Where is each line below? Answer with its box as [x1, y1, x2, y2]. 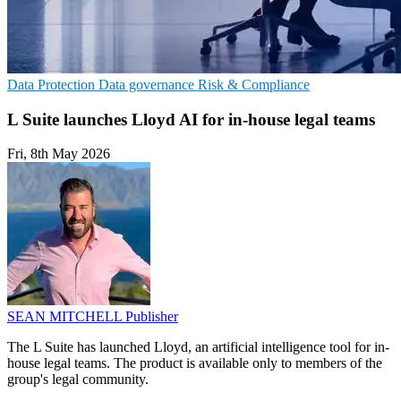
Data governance [98, 77, 198, 92]
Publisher [125, 309, 178, 325]
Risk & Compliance [198, 77, 310, 92]
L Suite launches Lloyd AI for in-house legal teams [7, 109, 375, 129]
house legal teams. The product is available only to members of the [7, 355, 382, 371]
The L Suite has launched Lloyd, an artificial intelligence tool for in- [7, 339, 389, 355]
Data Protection [7, 77, 98, 92]
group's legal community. [7, 371, 149, 388]
